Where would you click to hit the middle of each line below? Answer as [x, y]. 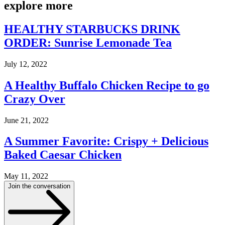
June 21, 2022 [26, 120]
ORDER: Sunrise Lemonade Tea [88, 42]
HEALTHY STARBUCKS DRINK [92, 29]
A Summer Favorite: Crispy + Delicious [106, 141]
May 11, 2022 [26, 176]
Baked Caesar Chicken [63, 155]
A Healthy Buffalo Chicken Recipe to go [107, 85]
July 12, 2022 [26, 64]
